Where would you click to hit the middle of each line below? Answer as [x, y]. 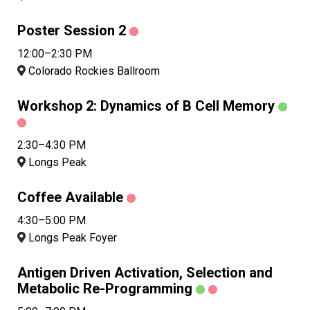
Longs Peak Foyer [71, 238]
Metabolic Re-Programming [105, 289]
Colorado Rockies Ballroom [93, 71]
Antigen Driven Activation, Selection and [145, 273]
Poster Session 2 [72, 31]
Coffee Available [70, 198]
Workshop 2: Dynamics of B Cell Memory [146, 106]
